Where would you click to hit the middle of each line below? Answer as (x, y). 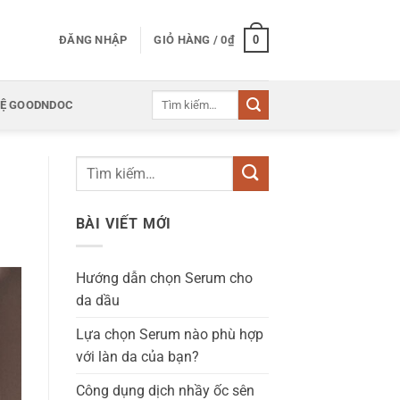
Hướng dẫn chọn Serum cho (164, 278)
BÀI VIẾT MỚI (124, 224)
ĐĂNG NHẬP (93, 40)
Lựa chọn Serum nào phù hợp (169, 334)
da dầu (97, 300)
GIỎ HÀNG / (187, 40)
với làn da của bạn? (137, 356)
